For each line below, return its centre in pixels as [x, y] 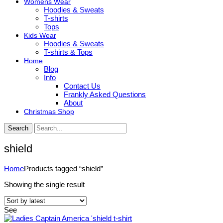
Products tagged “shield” [63, 169]
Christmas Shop [49, 111]
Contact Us [82, 86]
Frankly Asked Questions [105, 94]
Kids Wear [40, 35]
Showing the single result [44, 185]
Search [18, 128]
